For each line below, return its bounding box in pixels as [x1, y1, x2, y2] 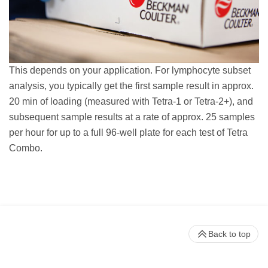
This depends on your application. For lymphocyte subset [9, 65, 251, 75]
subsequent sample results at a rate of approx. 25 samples [9, 111, 255, 122]
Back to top [208, 229, 251, 239]
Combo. [9, 142, 42, 153]
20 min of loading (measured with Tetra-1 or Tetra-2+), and [9, 96, 253, 106]
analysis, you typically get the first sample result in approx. [9, 80, 254, 91]
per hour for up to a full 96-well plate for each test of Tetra [9, 127, 248, 138]
